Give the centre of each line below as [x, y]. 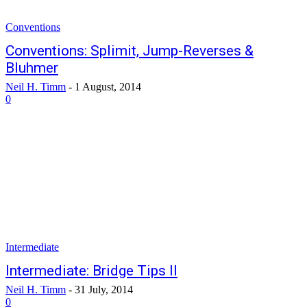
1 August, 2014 [108, 87]
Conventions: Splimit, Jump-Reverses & [130, 51]
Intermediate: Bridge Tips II [91, 271]
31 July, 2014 [104, 290]
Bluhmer [32, 68]
